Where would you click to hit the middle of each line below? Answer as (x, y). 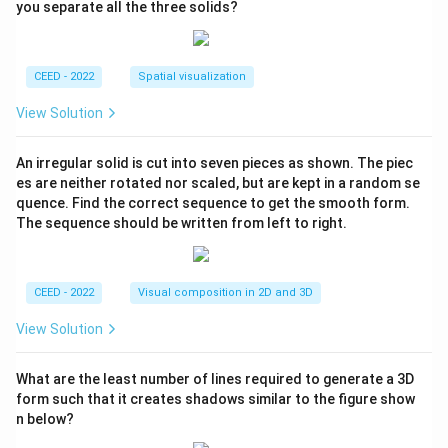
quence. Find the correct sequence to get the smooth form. (213, 203)
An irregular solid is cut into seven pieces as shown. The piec (214, 163)
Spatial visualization (192, 77)
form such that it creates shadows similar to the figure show (215, 399)
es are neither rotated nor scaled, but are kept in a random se (218, 183)
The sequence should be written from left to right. (181, 223)
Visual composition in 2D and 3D (225, 293)
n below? (45, 419)
